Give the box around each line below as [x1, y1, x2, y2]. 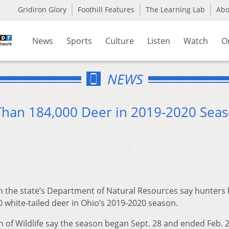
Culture [105, 35, 134, 47]
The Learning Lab [146, 5, 205, 14]
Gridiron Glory [18, 5, 66, 14]
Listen [147, 35, 170, 47]
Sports [66, 35, 92, 47]
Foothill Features [78, 5, 134, 14]
